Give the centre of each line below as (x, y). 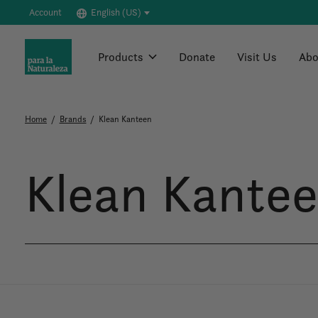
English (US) (116, 13)
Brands (73, 120)
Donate (197, 57)
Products (120, 57)
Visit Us (257, 57)
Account (46, 13)
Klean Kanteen (125, 120)
